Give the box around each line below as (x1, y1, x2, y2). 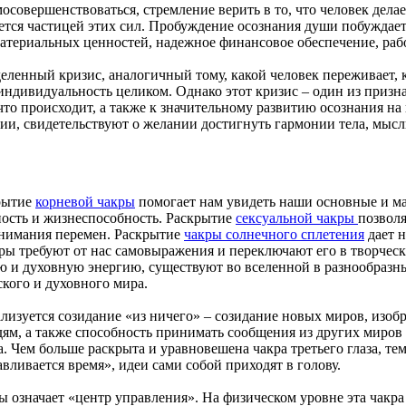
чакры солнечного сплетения (184, 226, 364, 242)
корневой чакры (35, 193, 135, 209)
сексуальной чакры (236, 209, 358, 226)
